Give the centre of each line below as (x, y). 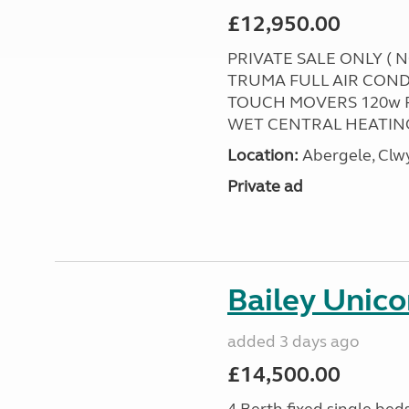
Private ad (265, 186)
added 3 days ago (293, 341)
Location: (262, 155)
